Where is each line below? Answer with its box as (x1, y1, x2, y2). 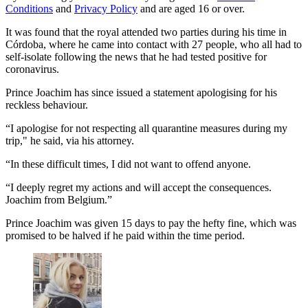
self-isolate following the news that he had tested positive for (5, 51, 267, 63)
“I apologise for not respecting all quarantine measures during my (5, 122, 287, 135)
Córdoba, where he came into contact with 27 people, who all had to (5, 38, 302, 51)
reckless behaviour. (5, 99, 88, 111)
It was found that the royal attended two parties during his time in (5, 26, 287, 38)
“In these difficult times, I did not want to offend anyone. (5, 158, 251, 170)
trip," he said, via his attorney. (5, 135, 134, 147)
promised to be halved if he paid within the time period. (5, 230, 245, 242)
